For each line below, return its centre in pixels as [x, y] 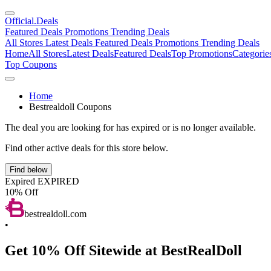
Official [19, 21]
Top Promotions [202, 54]
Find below [28, 170]
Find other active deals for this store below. [87, 148]
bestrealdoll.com [55, 214]
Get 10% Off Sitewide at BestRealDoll [123, 250]
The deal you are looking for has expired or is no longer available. [130, 127]
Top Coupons [31, 64]
